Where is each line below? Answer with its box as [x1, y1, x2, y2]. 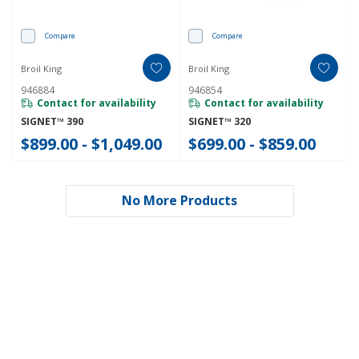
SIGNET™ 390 [21, 114, 84, 128]
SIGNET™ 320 [188, 114, 252, 128]
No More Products [122, 191, 237, 209]
